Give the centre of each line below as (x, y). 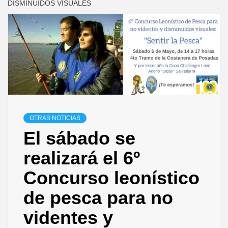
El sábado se (79, 138)
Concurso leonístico (111, 178)
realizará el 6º (82, 158)
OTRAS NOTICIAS (55, 118)
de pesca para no (98, 198)
